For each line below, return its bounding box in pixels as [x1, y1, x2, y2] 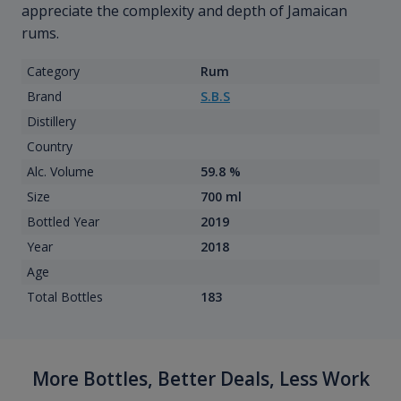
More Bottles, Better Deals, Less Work [31, 366, 370, 392]
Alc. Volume [26, 163, 94, 181]
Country [26, 138, 73, 156]
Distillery [26, 113, 76, 131]
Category [26, 63, 80, 81]
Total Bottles [26, 288, 103, 306]
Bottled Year [26, 213, 99, 231]
